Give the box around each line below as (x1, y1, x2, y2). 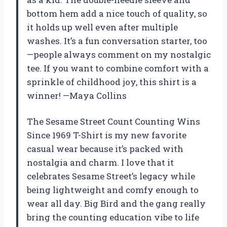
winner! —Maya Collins (27, 89, 127, 101)
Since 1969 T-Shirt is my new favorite (27, 129, 186, 141)
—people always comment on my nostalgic (27, 48, 211, 60)
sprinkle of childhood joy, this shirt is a (27, 75, 197, 88)
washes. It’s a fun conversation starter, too (27, 34, 207, 47)
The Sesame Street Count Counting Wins (27, 115, 200, 127)
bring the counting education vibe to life (27, 211, 199, 223)
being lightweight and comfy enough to (27, 183, 199, 196)
